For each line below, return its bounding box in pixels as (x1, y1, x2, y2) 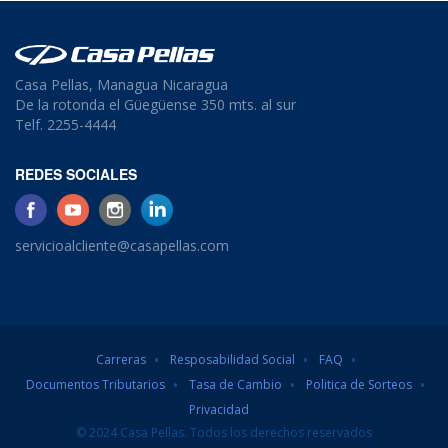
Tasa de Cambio (189, 376, 282, 393)
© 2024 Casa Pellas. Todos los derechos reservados (76, 424, 372, 441)
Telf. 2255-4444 (15, 115, 116, 134)
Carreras (95, 351, 146, 368)
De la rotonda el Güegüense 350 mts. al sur (15, 95, 296, 114)
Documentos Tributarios (26, 376, 165, 393)
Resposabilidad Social (169, 351, 295, 368)
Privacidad (189, 401, 249, 418)
